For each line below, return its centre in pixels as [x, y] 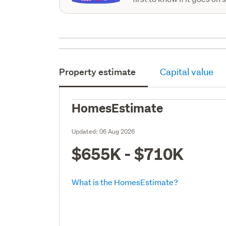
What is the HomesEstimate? [125, 182]
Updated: [86, 131]
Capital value [187, 72]
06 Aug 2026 [117, 131]
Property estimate [98, 72]
